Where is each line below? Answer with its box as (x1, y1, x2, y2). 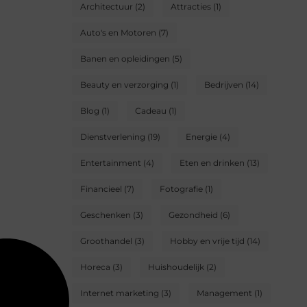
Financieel (80, 184, 122, 195)
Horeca (80, 262, 110, 273)
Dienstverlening (80, 132, 145, 143)
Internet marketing (80, 288, 159, 299)
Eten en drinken (180, 158, 245, 169)
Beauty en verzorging (80, 79, 169, 90)
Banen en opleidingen (80, 53, 170, 64)
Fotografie (160, 184, 203, 195)
